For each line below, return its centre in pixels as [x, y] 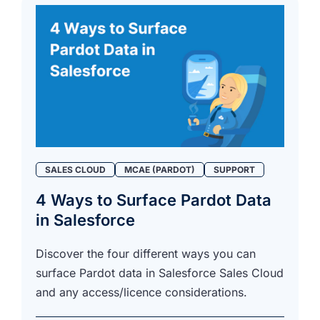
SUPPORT [234, 169]
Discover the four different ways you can [146, 253]
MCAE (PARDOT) [160, 169]
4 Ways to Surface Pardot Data [154, 200]
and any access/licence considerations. [141, 292]
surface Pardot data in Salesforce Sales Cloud [160, 272]
